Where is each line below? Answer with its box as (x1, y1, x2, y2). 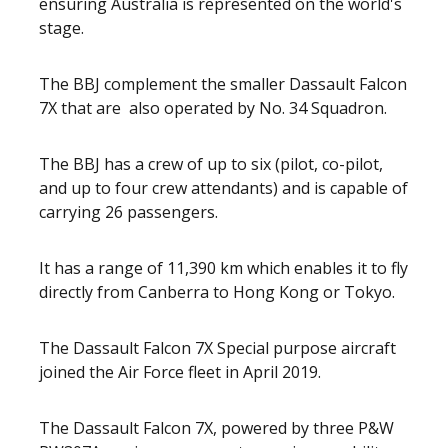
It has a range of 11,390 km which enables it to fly (39, 257, 408, 279)
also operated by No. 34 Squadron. (129, 97, 387, 119)
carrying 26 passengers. (39, 201, 218, 223)
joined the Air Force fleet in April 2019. (39, 361, 321, 383)
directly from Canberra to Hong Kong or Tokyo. (39, 281, 395, 303)
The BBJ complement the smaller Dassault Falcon (39, 73, 407, 95)
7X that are (39, 97, 125, 119)
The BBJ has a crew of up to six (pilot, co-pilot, (39, 153, 383, 175)
